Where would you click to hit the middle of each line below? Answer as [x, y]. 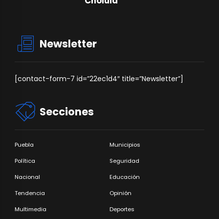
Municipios [125, 144]
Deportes [122, 209]
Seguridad [124, 161]
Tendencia [30, 193]
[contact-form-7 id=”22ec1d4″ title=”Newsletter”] [99, 78]
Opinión [120, 193]
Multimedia [31, 209]
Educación [125, 177]
